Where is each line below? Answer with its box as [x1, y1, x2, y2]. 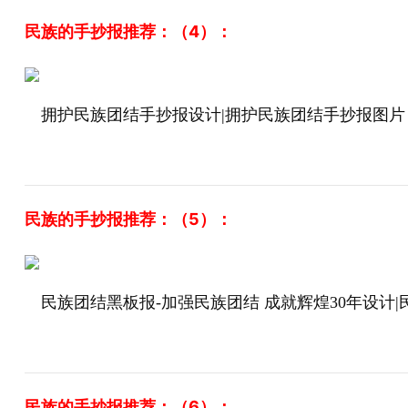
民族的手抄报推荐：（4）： [24, 22, 232, 41]
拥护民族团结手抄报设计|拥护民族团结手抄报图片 [40, 106, 405, 124]
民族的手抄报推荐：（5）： [24, 209, 232, 229]
